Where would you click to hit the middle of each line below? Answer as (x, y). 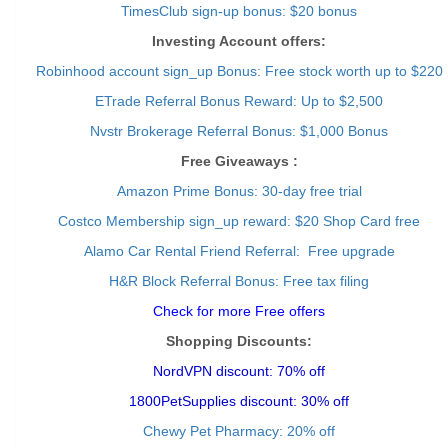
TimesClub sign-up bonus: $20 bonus (239, 11)
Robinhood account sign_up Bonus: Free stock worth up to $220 (239, 71)
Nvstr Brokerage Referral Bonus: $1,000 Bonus (239, 131)
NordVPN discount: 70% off (239, 371)
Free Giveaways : (239, 161)
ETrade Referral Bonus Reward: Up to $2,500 (239, 101)
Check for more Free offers (239, 311)
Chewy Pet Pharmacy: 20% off (239, 431)
